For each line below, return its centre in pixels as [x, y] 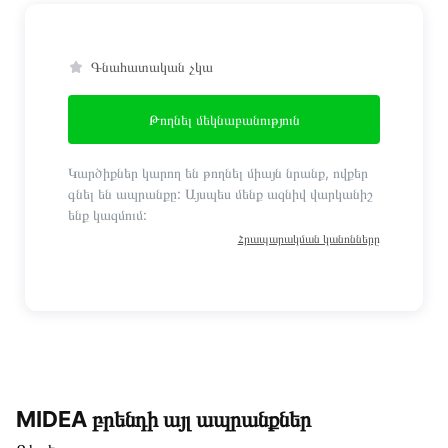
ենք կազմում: [108, 215]
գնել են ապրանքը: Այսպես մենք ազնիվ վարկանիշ [221, 194]
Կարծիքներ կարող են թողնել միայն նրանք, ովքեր [218, 173]
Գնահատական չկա [152, 67]
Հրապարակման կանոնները [308, 239]
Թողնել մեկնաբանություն [224, 120]
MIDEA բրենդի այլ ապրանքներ [163, 418]
